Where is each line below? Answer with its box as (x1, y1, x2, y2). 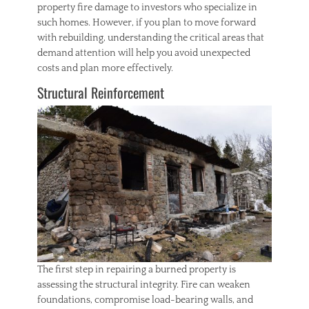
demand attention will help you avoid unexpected (37, 48, 250, 59)
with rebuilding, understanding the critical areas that (37, 32, 264, 43)
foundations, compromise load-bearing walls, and (37, 294, 253, 306)
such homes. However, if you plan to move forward (37, 17, 256, 28)
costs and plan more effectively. (37, 63, 173, 74)
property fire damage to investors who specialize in (37, 2, 257, 13)
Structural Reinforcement (37, 82, 164, 103)
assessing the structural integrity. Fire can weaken (37, 279, 250, 290)
